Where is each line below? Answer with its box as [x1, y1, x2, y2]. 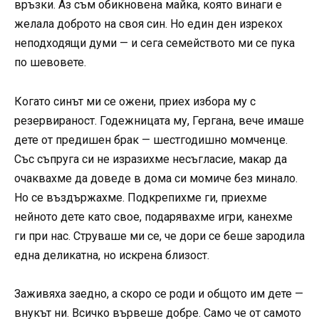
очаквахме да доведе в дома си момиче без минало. [14, 171, 298, 185]
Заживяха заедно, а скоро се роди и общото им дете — [14, 286, 303, 300]
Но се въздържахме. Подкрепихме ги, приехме [14, 190, 267, 204]
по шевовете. [14, 56, 86, 70]
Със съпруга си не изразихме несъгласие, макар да [14, 152, 287, 166]
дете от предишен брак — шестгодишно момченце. [14, 132, 288, 147]
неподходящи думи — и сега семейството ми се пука [14, 36, 295, 51]
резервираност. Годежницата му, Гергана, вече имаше [14, 113, 304, 127]
